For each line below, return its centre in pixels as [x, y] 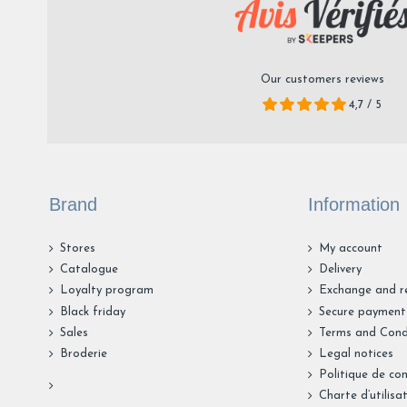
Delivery [340, 270]
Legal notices [356, 354]
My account [350, 249]
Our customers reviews [322, 79]
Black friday [93, 312]
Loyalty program [107, 291]
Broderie [84, 354]
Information [353, 205]
